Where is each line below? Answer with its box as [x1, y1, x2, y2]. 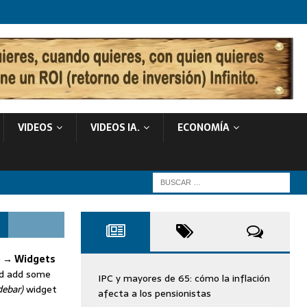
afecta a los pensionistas [97, 286, 211, 301]
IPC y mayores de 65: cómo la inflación [97, 271, 270, 286]
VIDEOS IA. [90, 120, 140, 135]
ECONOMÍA [177, 120, 230, 135]
